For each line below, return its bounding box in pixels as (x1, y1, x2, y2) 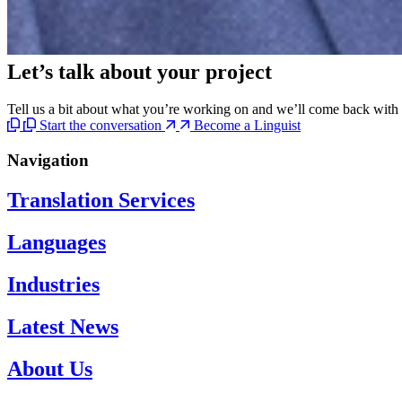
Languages (7, 230, 106, 254)
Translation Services (7, 188, 195, 213)
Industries (7, 272, 100, 296)
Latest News (7, 314, 118, 338)
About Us (7, 356, 92, 380)
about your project (100, 59, 272, 83)
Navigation (7, 151, 89, 170)
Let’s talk (7, 59, 100, 83)
